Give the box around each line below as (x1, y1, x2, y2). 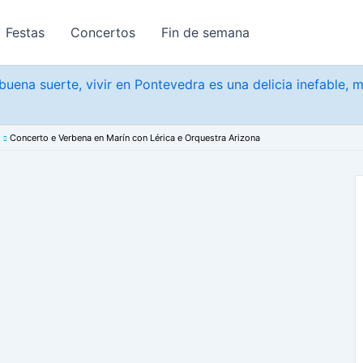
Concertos (70, 24, 135, 41)
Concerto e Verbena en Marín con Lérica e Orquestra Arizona (10, 132, 260, 143)
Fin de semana (161, 24, 250, 41)
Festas (6, 24, 45, 41)
